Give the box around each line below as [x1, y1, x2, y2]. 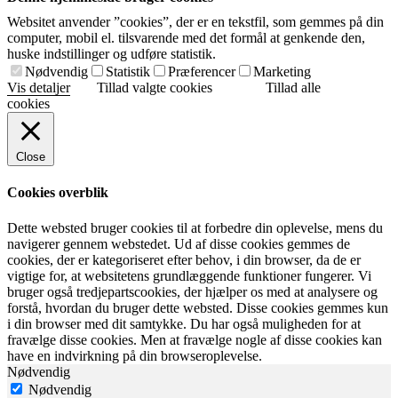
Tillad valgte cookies [97, 80, 212, 96]
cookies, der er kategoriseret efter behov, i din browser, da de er [7, 251, 361, 267]
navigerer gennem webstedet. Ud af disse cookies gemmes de [7, 235, 350, 251]
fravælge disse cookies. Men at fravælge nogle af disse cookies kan [7, 331, 382, 347]
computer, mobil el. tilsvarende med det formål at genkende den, [7, 30, 365, 46]
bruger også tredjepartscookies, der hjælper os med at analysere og [7, 283, 378, 299]
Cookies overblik [7, 185, 108, 201]
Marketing [253, 64, 311, 80]
